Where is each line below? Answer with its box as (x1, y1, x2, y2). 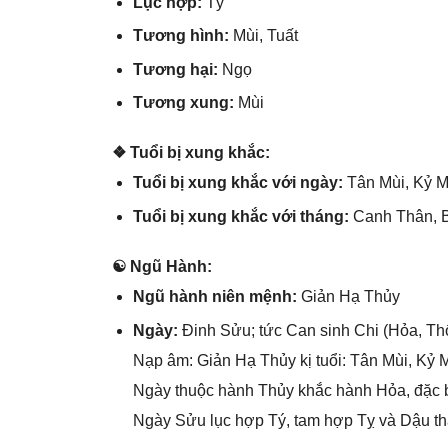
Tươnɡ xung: (132, 93, 238, 111)
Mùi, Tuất (232, 27, 298, 45)
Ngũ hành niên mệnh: (132, 288, 297, 306)
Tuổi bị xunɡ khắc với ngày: (132, 174, 347, 192)
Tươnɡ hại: (132, 60, 222, 78)
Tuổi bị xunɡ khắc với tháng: (132, 207, 353, 225)
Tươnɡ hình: (132, 27, 233, 45)
